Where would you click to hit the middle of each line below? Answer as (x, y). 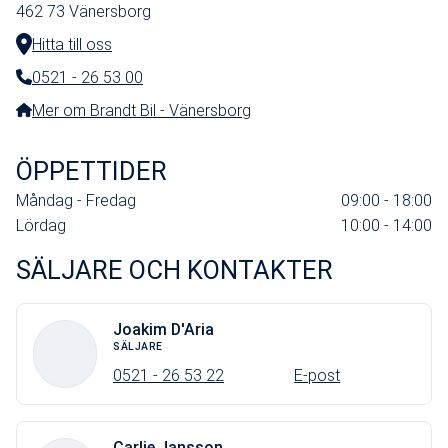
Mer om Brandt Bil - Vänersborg (141, 110)
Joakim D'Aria (163, 329)
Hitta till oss (72, 44)
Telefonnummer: (70, 88)
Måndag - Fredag (76, 200)
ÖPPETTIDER (91, 170)
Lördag (41, 225)
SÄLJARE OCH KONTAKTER (174, 269)
